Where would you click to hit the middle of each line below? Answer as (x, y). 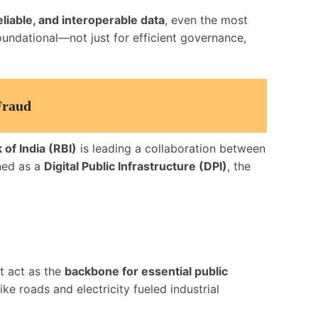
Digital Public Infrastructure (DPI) (136, 166)
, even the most (206, 20)
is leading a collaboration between (171, 148)
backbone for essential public (146, 271)
